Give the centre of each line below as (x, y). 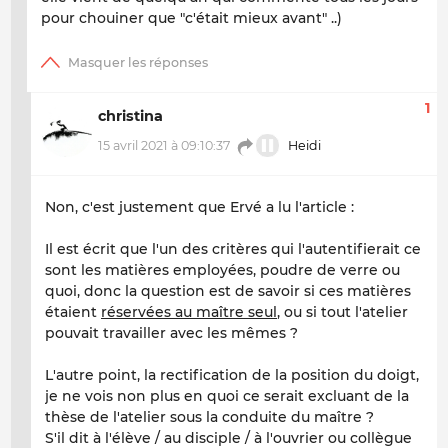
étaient (73, 312)
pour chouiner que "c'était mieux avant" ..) (191, 18)
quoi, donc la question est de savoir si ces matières (228, 291)
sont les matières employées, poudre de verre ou (222, 270)
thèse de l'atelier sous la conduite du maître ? (211, 417)
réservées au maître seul (189, 312)
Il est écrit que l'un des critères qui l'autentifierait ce (233, 249)
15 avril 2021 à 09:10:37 (164, 145)
